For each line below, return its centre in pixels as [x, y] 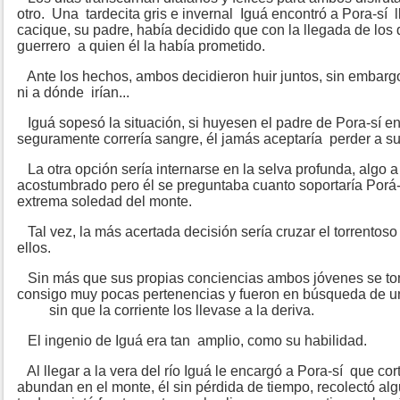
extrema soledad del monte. [104, 202]
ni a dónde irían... [73, 93]
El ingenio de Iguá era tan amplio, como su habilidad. [194, 341]
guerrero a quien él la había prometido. [141, 46]
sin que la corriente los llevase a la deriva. [166, 311]
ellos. [34, 248]
